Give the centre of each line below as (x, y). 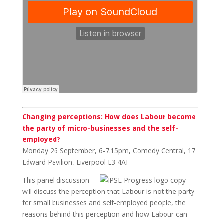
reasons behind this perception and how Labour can (104, 214)
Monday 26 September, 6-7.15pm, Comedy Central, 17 (109, 151)
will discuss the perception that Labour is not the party (108, 191)
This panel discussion (55, 180)
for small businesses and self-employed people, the (104, 203)
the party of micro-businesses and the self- (100, 128)
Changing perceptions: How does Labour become (109, 117)
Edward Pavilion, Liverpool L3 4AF (76, 162)
